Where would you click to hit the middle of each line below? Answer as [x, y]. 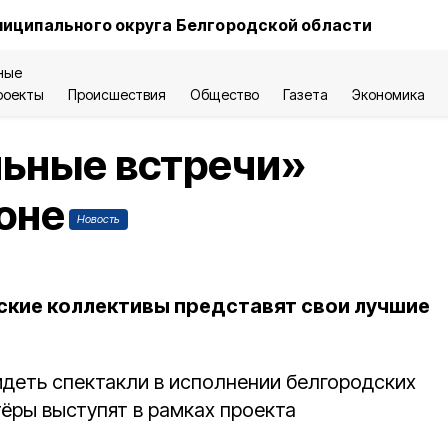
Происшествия [117, 94]
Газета [305, 94]
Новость [98, 219]
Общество [224, 94]
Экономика [388, 94]
